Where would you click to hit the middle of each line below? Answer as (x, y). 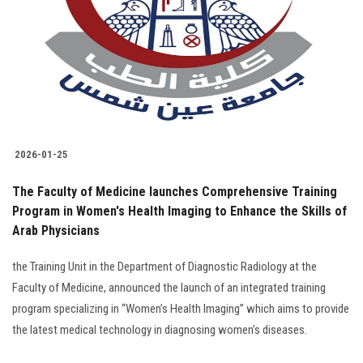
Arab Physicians (56, 231)
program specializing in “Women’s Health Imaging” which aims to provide (181, 309)
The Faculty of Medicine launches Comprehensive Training (175, 192)
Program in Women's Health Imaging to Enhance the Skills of (179, 211)
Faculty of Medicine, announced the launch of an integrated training (169, 288)
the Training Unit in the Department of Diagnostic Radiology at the (164, 267)
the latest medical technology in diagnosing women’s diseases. (160, 330)
